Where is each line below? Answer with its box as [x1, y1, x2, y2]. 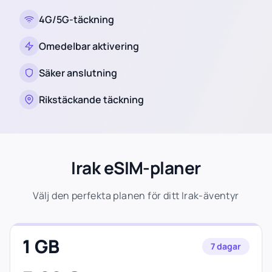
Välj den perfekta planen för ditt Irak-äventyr [33, 189, 239, 202]
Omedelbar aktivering [39, 39, 139, 53]
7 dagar [211, 240, 241, 252]
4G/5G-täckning [39, 13, 114, 26]
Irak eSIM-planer [71, 156, 201, 179]
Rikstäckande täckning [39, 93, 144, 106]
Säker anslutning [39, 66, 117, 80]
